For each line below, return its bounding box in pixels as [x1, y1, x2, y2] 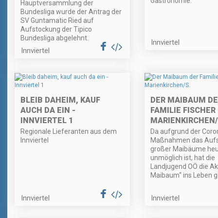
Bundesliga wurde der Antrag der [20, 8, 122, 16]
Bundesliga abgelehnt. [20, 34, 89, 42]
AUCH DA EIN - [20, 106, 75, 115]
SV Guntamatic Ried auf [20, 17, 94, 25]
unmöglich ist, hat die [150, 154, 215, 162]
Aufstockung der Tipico [20, 25, 92, 34]
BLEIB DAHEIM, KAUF [20, 95, 100, 105]
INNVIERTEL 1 [20, 116, 73, 126]
